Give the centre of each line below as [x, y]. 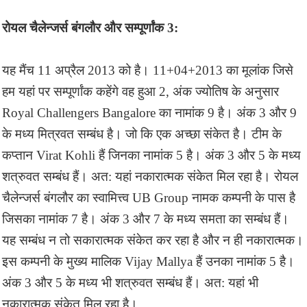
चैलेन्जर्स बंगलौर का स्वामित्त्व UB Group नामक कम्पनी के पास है [149, 197]
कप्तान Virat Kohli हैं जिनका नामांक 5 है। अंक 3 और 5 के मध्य [151, 155]
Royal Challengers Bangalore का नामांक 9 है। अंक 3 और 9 [149, 112]
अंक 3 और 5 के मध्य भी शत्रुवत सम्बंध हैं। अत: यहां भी [130, 282]
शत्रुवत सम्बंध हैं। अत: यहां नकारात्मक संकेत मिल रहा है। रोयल [150, 176]
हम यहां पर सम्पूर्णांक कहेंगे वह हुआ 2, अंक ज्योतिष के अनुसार [140, 91]
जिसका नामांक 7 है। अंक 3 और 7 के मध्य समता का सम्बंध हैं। [146, 219]
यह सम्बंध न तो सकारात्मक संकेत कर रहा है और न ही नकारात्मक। [153, 240]
